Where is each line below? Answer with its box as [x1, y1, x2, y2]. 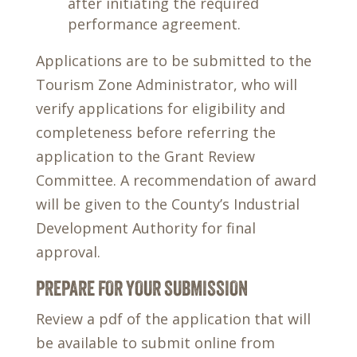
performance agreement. [67, 14, 241, 33]
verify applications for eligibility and [35, 99, 285, 118]
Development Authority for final [35, 218, 256, 237]
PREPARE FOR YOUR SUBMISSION [35, 276, 248, 300]
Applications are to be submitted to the [35, 51, 312, 70]
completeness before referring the [35, 123, 276, 142]
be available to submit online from [35, 333, 275, 352]
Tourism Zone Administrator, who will [35, 75, 297, 94]
